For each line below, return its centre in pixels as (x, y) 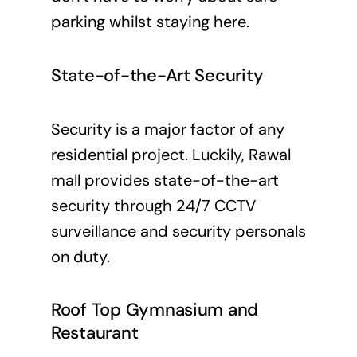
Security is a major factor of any (167, 129)
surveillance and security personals (178, 231)
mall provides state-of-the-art (165, 180)
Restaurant (94, 333)
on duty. (80, 256)
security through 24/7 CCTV (153, 205)
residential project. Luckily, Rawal (171, 154)
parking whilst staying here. (150, 22)
